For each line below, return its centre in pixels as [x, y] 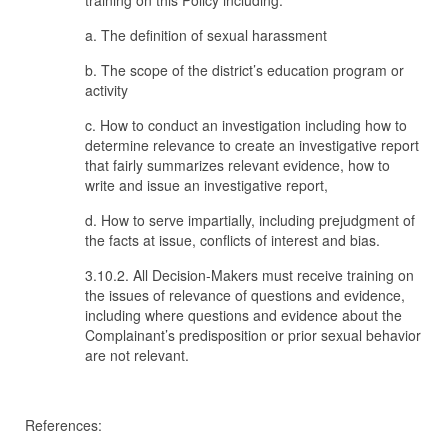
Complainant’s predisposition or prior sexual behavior [253, 335]
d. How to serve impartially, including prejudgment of [250, 220]
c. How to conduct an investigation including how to [246, 125]
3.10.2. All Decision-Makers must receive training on [249, 275]
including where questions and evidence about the [243, 315]
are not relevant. [139, 355]
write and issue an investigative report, [206, 185]
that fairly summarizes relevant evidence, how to [237, 165]
